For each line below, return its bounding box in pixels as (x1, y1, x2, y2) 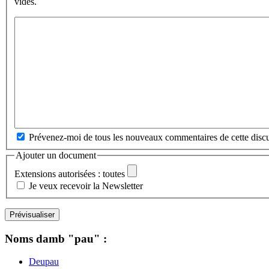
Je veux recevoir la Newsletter (29, 180, 143, 191)
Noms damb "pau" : (5, 232, 107, 245)
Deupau (29, 256, 59, 267)
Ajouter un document (16, 150, 96, 161)
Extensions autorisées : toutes (14, 168, 125, 179)
